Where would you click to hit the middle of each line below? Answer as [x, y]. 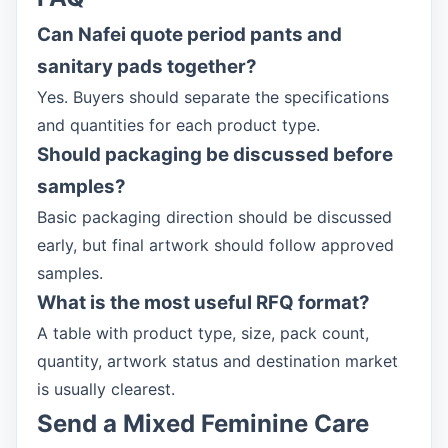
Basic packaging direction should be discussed [214, 217]
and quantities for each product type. [178, 125]
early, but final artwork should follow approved [215, 245]
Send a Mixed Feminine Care [203, 423]
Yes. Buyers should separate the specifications [213, 97]
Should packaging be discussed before [215, 154]
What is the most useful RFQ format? [203, 302]
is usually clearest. [106, 389]
